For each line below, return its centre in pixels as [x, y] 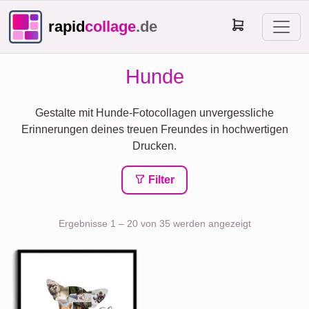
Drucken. [154, 146]
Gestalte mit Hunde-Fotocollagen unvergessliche [154, 113]
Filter [160, 180]
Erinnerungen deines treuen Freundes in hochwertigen [154, 129]
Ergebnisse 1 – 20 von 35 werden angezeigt [154, 223]
